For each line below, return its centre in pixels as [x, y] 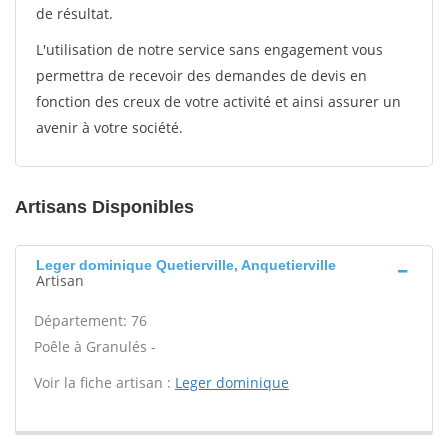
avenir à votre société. [109, 127]
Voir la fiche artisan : [104, 382]
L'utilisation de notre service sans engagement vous [209, 49]
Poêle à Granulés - [95, 346]
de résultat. [74, 13]
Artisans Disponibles [104, 207]
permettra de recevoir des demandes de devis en [201, 75]
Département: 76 [90, 320]
